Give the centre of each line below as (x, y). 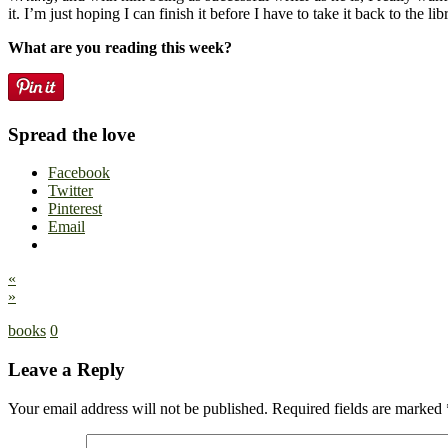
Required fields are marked (359, 408)
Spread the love (71, 134)
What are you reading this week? (120, 47)
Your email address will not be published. (138, 408)
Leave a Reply (66, 369)
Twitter (70, 191)
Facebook (79, 173)
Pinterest (75, 209)
